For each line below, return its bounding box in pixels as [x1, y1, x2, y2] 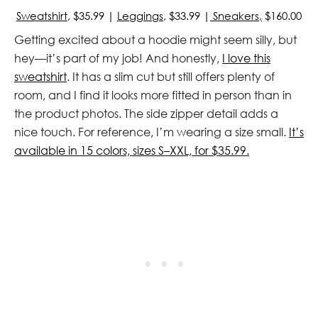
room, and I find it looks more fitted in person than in [14, 87, 292, 102]
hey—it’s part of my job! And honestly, [14, 50, 222, 65]
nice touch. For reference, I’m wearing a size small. [14, 124, 289, 139]
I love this [222, 50, 270, 65]
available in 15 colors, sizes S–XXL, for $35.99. [14, 143, 249, 158]
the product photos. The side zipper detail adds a [14, 106, 278, 121]
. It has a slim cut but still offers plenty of [67, 69, 275, 84]
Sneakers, [210, 9, 262, 22]
